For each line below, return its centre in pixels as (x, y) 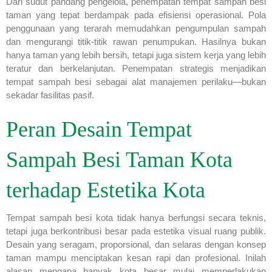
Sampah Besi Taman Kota (119, 159)
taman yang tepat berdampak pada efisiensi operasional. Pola (136, 15)
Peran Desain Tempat (99, 129)
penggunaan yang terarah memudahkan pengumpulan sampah (136, 28)
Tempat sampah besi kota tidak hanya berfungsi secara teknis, (136, 217)
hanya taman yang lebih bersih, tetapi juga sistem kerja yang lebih (136, 55)
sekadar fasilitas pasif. (50, 95)
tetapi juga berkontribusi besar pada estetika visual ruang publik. (136, 231)
